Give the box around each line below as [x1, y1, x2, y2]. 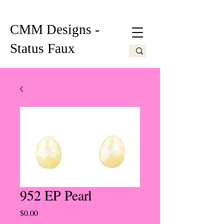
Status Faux [10, 41, 75, 56]
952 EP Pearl [20, 185, 92, 204]
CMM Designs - [10, 22, 99, 37]
